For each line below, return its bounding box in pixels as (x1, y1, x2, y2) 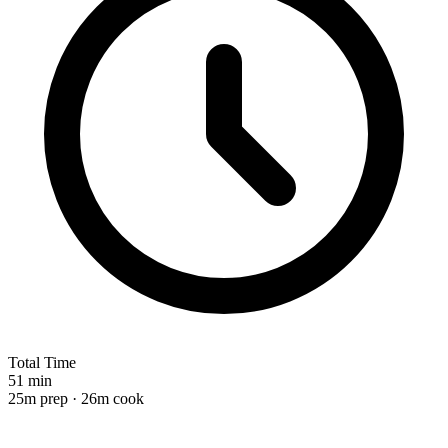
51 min (8, 371, 52, 389)
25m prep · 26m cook (8, 389, 144, 407)
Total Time (8, 353, 76, 371)
